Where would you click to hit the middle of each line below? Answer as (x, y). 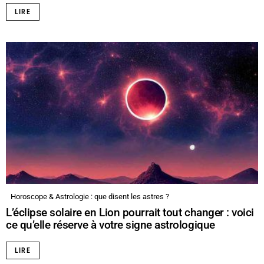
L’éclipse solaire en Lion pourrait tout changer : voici (130, 213)
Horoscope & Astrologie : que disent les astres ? (90, 197)
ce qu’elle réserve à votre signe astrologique (110, 225)
